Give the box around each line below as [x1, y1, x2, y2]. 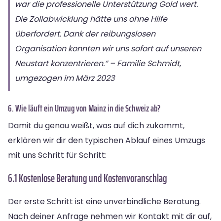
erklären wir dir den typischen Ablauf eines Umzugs [8, 134, 205, 146]
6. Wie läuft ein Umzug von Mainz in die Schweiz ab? [8, 100, 160, 115]
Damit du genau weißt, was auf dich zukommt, [8, 119, 184, 131]
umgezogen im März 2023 [15, 72, 114, 84]
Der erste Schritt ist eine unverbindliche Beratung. [8, 195, 201, 207]
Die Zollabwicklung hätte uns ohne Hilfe [15, 13, 167, 25]
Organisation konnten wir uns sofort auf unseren [15, 42, 201, 54]
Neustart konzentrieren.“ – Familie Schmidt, [15, 57, 181, 69]
